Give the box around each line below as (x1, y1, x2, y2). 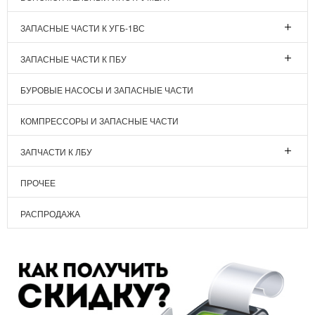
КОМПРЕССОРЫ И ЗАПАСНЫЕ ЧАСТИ (20, 115, 179, 127)
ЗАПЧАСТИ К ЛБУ (20, 146, 92, 158)
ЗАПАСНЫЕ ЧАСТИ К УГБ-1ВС (20, 22, 145, 34)
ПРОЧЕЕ (20, 176, 56, 189)
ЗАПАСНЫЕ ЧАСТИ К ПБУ (20, 53, 127, 65)
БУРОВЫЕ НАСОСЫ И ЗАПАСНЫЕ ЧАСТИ (20, 84, 193, 96)
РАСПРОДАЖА (20, 207, 80, 220)
